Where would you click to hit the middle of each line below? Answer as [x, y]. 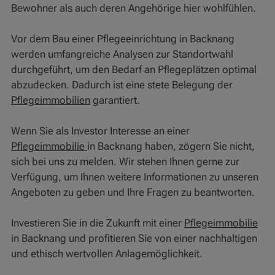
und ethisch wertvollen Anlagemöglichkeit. [107, 254]
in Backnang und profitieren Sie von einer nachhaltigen [134, 238]
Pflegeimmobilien [50, 100]
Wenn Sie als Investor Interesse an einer [100, 131]
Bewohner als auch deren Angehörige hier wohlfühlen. [133, 8]
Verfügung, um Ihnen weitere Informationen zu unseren [134, 177]
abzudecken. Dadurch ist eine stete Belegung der [122, 85]
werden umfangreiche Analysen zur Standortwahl [122, 54]
